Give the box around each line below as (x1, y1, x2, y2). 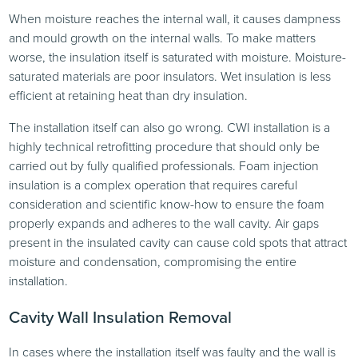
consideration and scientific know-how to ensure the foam (9, 194, 325, 213)
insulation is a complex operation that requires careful (9, 175, 298, 194)
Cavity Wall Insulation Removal (9, 304, 233, 329)
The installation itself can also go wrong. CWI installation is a (9, 117, 331, 137)
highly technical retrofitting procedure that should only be (9, 137, 320, 156)
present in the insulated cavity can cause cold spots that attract (9, 233, 348, 252)
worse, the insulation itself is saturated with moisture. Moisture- (9, 47, 347, 66)
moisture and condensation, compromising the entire (9, 252, 297, 271)
